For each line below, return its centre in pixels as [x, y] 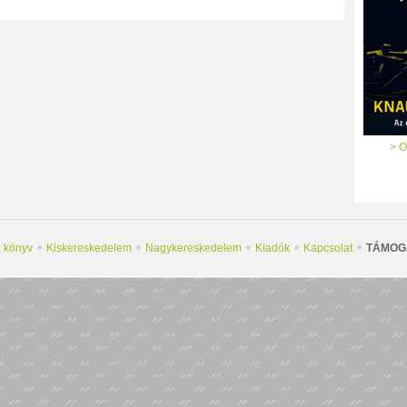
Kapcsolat [328, 248]
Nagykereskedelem [194, 248]
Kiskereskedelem [89, 248]
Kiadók [273, 248]
